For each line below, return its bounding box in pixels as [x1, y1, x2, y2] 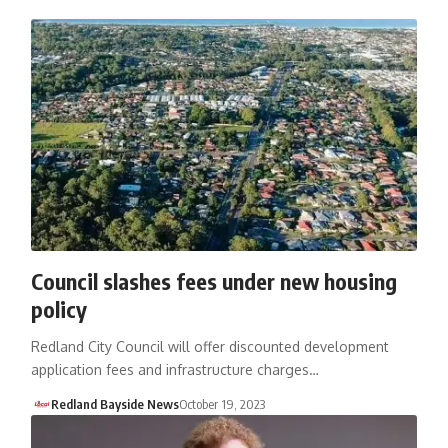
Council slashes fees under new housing [30, 266, 397, 295]
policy [30, 294, 87, 323]
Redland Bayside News [51, 395, 180, 412]
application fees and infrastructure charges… [30, 360, 319, 378]
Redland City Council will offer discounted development [30, 337, 389, 355]
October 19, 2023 [179, 395, 266, 412]
